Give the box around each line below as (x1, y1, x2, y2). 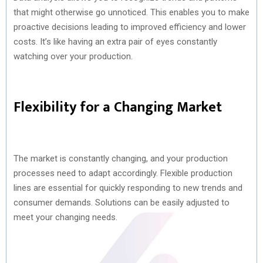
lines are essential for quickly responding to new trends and (14, 182, 242, 193)
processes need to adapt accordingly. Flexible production (14, 167, 232, 178)
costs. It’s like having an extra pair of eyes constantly (14, 36, 217, 47)
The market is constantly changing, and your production (14, 153, 228, 164)
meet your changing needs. (14, 211, 117, 222)
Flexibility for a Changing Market (14, 95, 222, 119)
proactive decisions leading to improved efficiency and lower (14, 21, 246, 32)
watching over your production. (14, 50, 133, 62)
